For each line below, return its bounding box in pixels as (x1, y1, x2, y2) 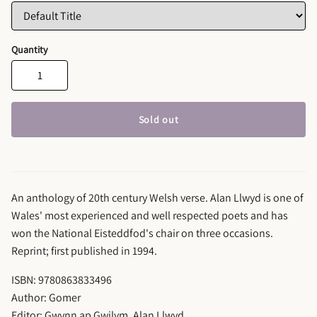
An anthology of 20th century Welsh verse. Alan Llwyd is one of (11, 190, 304, 206)
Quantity (11, 43, 47, 57)
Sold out (138, 113, 179, 127)
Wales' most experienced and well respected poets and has (11, 208, 288, 224)
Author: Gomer (11, 290, 81, 306)
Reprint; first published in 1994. (11, 243, 157, 259)
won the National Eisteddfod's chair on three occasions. (11, 226, 273, 241)
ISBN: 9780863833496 (11, 272, 112, 288)
